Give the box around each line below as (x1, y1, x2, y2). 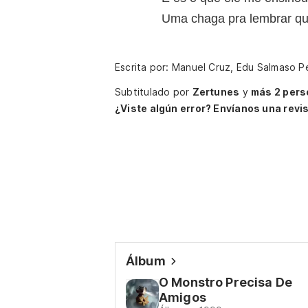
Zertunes (192, 86, 240, 98)
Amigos (159, 290, 206, 305)
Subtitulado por (115, 86, 192, 98)
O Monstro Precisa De (159, 275, 292, 289)
